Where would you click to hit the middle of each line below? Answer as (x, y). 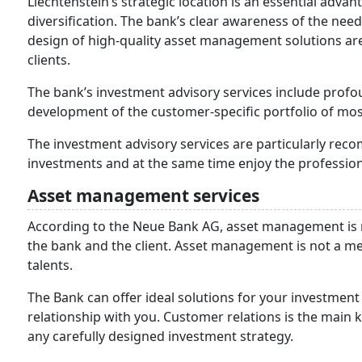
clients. (51, 60)
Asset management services (143, 196)
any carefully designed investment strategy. (160, 337)
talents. (50, 265)
